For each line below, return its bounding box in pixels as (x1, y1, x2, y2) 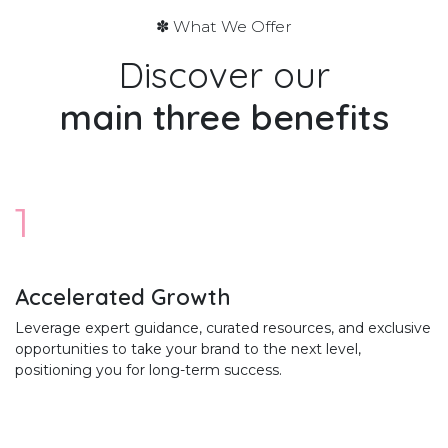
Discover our (118, 52, 330, 98)
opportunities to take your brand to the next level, (15, 340, 361, 359)
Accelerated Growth (15, 283, 231, 311)
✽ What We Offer (156, 17, 292, 37)
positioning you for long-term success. (15, 361, 282, 380)
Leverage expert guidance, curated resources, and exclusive (15, 319, 431, 338)
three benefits (152, 94, 389, 140)
